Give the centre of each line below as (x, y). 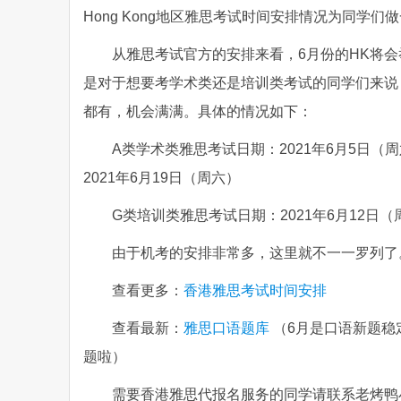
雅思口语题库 (226, 328)
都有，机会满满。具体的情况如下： (198, 111)
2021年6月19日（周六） (162, 178)
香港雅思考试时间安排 (255, 290)
